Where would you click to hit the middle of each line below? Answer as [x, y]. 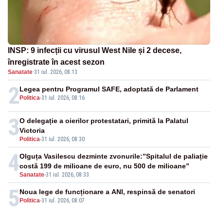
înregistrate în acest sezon [56, 62]
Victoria [32, 131]
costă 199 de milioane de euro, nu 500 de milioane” [104, 166]
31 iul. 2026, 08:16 [63, 98]
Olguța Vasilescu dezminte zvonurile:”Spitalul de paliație [114, 156]
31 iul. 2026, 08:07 [63, 201]
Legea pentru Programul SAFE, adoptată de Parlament [109, 89]
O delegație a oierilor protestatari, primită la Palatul [104, 121]
